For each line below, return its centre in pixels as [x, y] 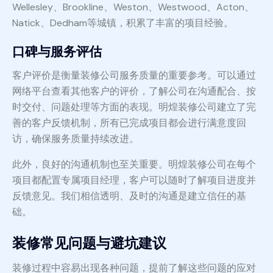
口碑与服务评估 [57, 52]
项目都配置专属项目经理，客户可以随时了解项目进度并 [134, 180]
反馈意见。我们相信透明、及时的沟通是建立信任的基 [129, 196]
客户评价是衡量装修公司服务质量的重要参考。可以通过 [134, 76]
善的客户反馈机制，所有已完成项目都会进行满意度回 [129, 123]
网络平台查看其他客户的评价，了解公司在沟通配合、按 [134, 91]
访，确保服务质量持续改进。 [76, 139]
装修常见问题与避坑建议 [89, 243]
